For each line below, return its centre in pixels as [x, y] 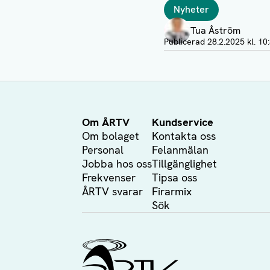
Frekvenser [109, 177]
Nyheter [191, 9]
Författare [187, 18]
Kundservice [183, 122]
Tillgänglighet [184, 164]
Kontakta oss [184, 136]
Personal [103, 150]
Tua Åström [215, 30]
